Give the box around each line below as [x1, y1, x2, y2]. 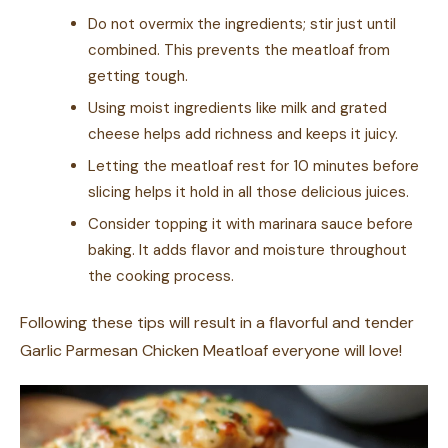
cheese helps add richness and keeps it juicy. [88, 124, 398, 144]
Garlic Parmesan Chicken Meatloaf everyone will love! [20, 340, 402, 361]
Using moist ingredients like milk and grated [88, 98, 387, 118]
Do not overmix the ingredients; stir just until [88, 14, 396, 34]
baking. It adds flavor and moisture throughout [88, 240, 407, 260]
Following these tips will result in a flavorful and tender [20, 312, 414, 333]
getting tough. [88, 66, 188, 86]
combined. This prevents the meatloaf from [88, 40, 390, 60]
